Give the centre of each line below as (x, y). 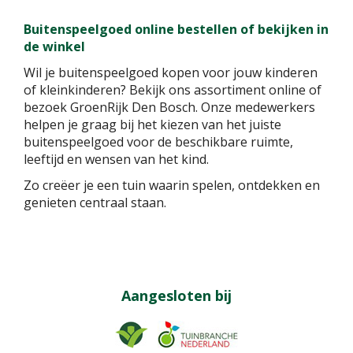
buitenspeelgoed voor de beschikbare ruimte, (158, 141)
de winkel (54, 46)
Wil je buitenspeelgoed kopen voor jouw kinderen (171, 72)
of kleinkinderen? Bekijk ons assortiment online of (173, 89)
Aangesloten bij (176, 295)
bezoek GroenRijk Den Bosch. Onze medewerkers (169, 107)
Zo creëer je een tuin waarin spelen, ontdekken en (172, 185)
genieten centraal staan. (95, 202)
